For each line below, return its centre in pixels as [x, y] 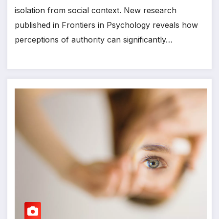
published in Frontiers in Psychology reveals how [106, 25]
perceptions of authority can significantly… [94, 39]
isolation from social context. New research [96, 10]
